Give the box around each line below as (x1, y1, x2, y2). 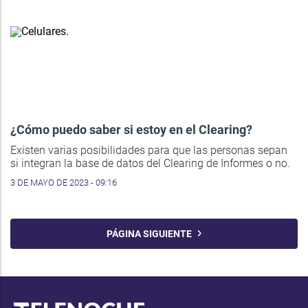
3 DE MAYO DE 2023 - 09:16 (10, 177, 117, 188)
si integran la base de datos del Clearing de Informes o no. (10, 156, 290, 170)
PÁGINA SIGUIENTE (106, 228, 198, 239)
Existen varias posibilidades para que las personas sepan (10, 143, 287, 157)
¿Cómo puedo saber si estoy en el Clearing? (10, 122, 252, 137)
